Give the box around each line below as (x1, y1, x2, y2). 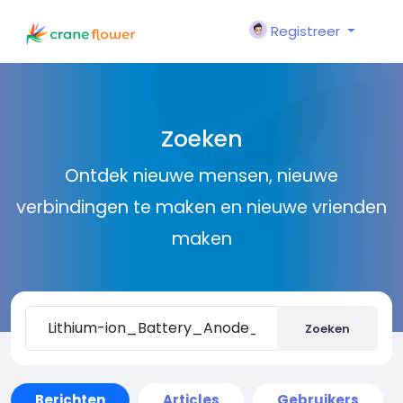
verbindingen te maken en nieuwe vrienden (16, 195, 387, 219)
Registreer (271, 22, 341, 40)
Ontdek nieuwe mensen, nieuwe (65, 164, 338, 188)
